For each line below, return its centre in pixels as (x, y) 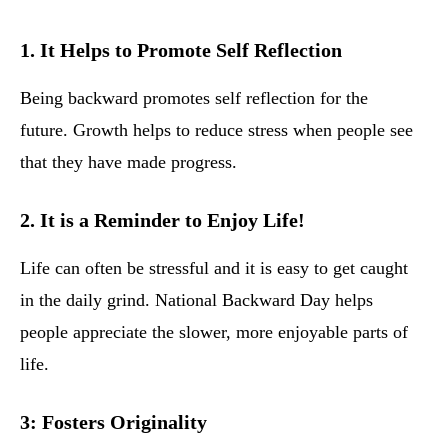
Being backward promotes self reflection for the (194, 98)
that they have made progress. (128, 162)
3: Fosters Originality (113, 422)
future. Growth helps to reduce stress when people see (216, 130)
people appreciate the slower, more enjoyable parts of (214, 332)
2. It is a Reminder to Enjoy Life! (162, 220)
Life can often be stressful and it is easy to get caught (214, 268)
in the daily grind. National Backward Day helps (196, 300)
